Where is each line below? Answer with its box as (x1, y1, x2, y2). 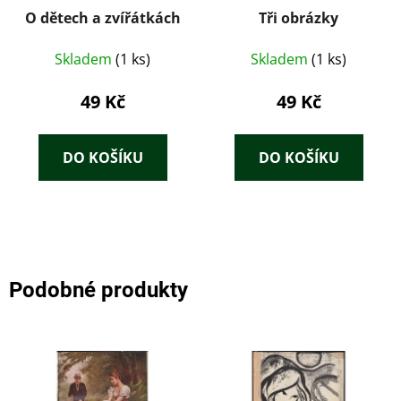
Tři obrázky (259, 8, 338, 29)
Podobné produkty (9, 277, 188, 303)
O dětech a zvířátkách (24, 8, 181, 29)
